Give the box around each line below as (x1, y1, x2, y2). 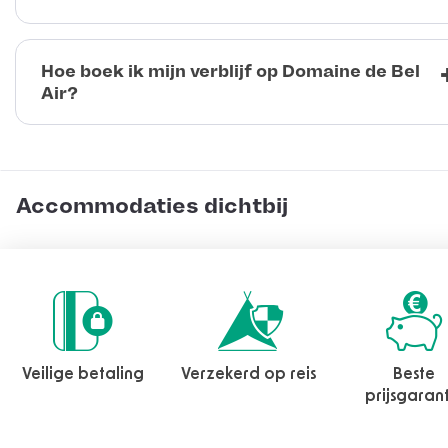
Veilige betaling (21, 366, 144, 383)
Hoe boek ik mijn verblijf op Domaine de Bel (41, 61, 420, 82)
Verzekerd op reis (180, 366, 316, 383)
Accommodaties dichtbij (16, 193, 288, 220)
